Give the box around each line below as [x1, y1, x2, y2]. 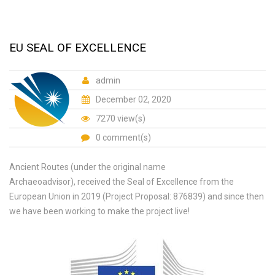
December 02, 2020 [94, 95, 171, 104]
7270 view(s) [94, 114, 145, 123]
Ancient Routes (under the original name [9, 162, 166, 172]
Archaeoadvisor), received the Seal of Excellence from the [9, 177, 234, 187]
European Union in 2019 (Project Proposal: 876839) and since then [9, 192, 264, 201]
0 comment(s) [96, 133, 151, 142]
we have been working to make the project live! [9, 206, 190, 216]
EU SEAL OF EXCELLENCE [9, 41, 146, 55]
